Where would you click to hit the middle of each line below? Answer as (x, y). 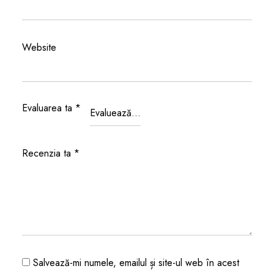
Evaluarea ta (48, 108)
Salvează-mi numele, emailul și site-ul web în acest (136, 263)
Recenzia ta (48, 153)
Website (39, 47)
